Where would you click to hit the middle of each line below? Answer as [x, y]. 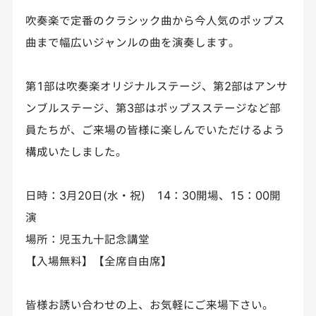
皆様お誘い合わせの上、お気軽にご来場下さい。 [149, 305]
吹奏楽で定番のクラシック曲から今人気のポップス [155, 21]
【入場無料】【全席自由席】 [98, 261]
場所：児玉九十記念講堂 [87, 239]
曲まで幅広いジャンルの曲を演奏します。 [132, 43]
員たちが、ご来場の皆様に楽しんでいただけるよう [155, 130]
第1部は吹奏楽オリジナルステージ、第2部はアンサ [156, 86]
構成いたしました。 [76, 152]
